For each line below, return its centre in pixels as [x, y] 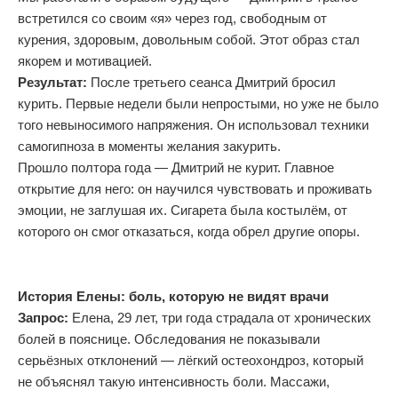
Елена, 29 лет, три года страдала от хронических [220, 318]
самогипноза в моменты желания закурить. [149, 146]
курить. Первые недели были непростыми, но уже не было [198, 103]
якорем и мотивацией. [85, 61]
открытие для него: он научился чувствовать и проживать [195, 189]
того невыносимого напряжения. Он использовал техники [193, 125]
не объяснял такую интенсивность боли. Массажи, [174, 382]
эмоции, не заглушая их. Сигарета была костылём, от [183, 210]
